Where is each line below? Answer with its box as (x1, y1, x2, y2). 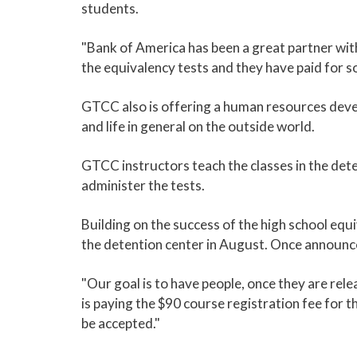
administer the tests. (81, 177, 205, 194)
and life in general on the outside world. (81, 118, 315, 135)
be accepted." (81, 315, 160, 331)
